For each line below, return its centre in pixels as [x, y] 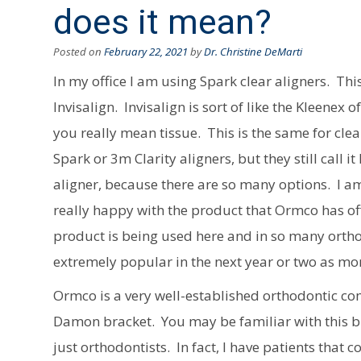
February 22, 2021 [146, 51]
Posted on [79, 51]
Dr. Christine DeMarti [253, 51]
